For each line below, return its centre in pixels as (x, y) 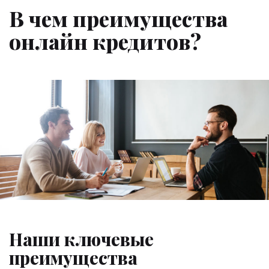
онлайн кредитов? (105, 41)
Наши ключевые (81, 239)
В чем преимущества (118, 18)
